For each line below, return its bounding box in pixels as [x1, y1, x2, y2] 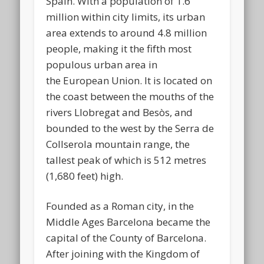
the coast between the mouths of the [46, 89, 214, 103]
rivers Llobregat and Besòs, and [46, 105, 193, 119]
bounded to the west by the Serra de [46, 121, 214, 135]
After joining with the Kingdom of [46, 246, 200, 260]
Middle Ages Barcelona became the [46, 214, 211, 229]
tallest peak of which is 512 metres [46, 153, 207, 167]
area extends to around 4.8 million [46, 25, 207, 39]
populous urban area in [46, 57, 158, 71]
